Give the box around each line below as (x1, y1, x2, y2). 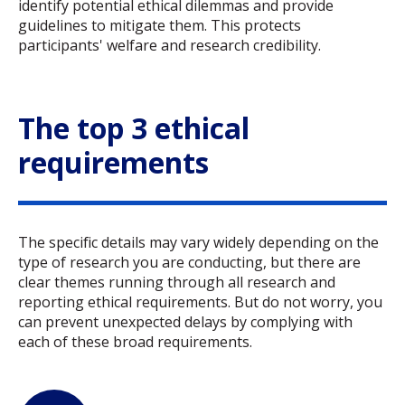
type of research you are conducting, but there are (18, 251, 361, 272)
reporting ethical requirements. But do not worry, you (18, 291, 382, 312)
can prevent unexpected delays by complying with (18, 311, 353, 332)
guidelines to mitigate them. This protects (18, 15, 301, 36)
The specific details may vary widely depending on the (18, 231, 379, 252)
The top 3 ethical (18, 108, 250, 148)
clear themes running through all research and (18, 271, 335, 292)
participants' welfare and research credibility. (18, 35, 321, 56)
